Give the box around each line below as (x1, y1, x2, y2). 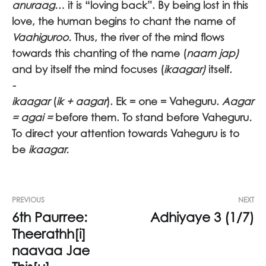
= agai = (12, 111, 55, 123)
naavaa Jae (12, 242, 90, 258)
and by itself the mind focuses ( (12, 63, 164, 75)
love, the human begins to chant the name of (12, 15, 235, 27)
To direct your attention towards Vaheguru (12, 127, 217, 140)
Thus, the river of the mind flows (74, 31, 224, 43)
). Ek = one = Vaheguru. (106, 95, 222, 107)
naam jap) (186, 47, 239, 59)
